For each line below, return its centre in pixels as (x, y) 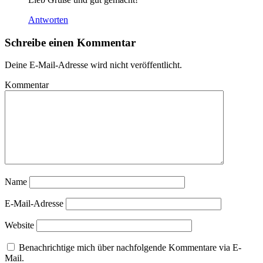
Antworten (48, 19)
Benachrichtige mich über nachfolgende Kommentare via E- (130, 248)
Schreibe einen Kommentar (70, 42)
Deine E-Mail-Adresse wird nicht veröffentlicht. (93, 65)
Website (19, 225)
